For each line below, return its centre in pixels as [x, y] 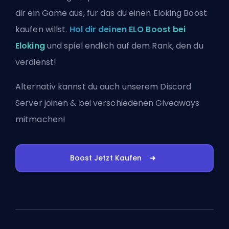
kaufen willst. [42, 29]
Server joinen [42, 103]
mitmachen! [40, 119]
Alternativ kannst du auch [69, 86]
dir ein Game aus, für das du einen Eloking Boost [111, 13]
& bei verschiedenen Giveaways [134, 103]
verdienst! [36, 62]
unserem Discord [157, 86]
